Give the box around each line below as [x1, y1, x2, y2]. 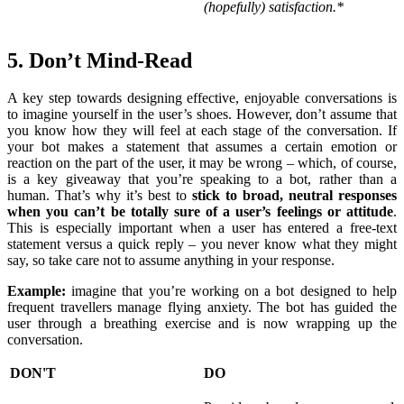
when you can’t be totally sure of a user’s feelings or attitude [7, 204, 393, 220]
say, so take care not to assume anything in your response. [7, 252, 338, 269]
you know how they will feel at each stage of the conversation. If [7, 123, 397, 139]
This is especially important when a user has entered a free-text [7, 220, 397, 236]
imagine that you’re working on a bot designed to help [66, 283, 397, 299]
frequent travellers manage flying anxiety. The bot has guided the [7, 299, 397, 316]
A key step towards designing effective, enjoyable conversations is [7, 90, 397, 106]
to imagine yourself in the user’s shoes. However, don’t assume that [7, 106, 397, 123]
